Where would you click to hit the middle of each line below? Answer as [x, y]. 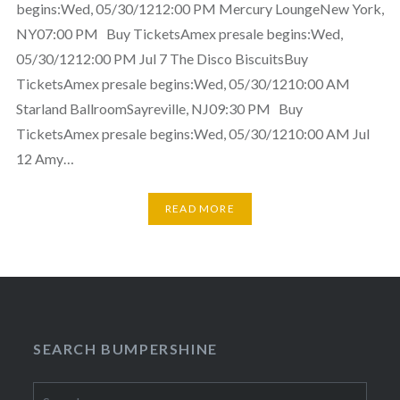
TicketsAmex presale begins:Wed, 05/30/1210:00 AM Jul [192, 133]
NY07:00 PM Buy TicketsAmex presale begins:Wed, [179, 33]
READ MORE [200, 209]
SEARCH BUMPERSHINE [125, 348]
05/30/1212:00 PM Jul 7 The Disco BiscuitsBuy [162, 58]
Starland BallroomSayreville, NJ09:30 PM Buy [159, 108]
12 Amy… [45, 158]
